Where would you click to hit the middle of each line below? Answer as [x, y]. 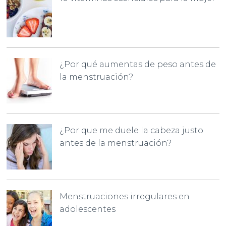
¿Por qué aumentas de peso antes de [138, 65]
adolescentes [88, 209]
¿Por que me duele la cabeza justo [132, 131]
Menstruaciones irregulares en [125, 197]
